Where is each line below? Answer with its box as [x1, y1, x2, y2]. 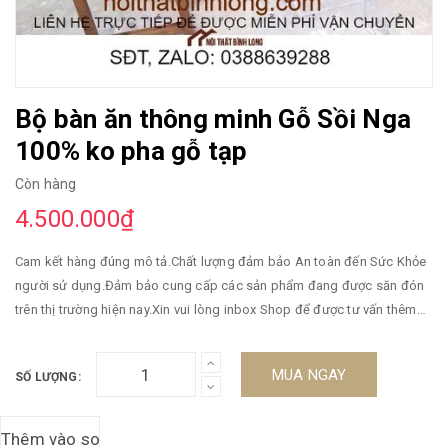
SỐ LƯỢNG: [15, 370, 81, 384]
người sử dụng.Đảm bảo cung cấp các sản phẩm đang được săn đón [15, 278, 425, 293]
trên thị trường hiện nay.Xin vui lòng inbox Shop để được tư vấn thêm [15, 302, 417, 317]
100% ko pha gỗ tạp [15, 136, 248, 166]
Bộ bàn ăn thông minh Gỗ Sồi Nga [15, 104, 412, 134]
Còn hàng [15, 176, 77, 192]
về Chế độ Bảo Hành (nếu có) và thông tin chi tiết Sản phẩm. [15, 326, 368, 341]
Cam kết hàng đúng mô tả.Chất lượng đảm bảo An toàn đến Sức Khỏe [15, 254, 427, 269]
